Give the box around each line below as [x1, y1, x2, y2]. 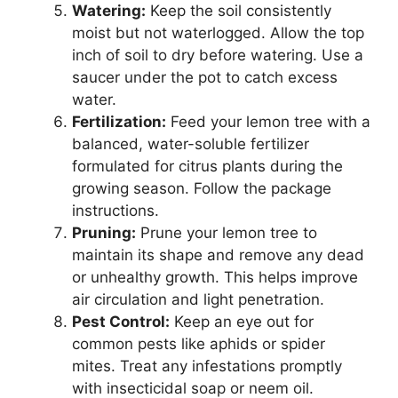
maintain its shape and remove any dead [72, 245, 364, 264]
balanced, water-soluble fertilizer [72, 134, 309, 153]
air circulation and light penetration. [72, 290, 324, 308]
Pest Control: [72, 312, 170, 330]
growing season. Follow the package [72, 179, 331, 197]
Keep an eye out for [170, 312, 314, 330]
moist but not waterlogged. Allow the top [72, 23, 364, 42]
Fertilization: [72, 112, 166, 131]
